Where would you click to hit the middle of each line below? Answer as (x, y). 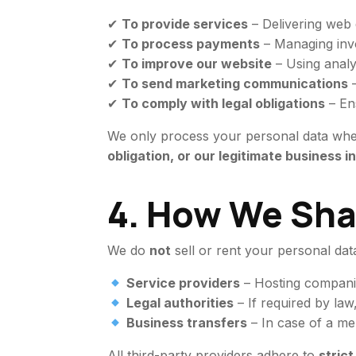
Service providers (183, 283)
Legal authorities (180, 303)
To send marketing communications (235, 83)
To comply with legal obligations (224, 103)
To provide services (185, 24)
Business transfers (186, 323)
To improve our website (197, 64)
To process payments (191, 44)
